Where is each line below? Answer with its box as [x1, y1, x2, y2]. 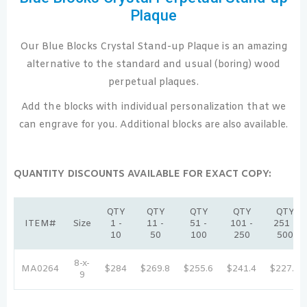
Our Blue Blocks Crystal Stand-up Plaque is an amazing [19, 40, 288, 53]
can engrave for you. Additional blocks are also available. [19, 118, 288, 132]
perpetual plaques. [108, 75, 199, 89]
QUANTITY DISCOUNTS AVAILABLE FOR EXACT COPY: [14, 167, 272, 181]
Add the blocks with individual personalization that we [21, 100, 286, 114]
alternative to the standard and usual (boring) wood [27, 58, 280, 71]
